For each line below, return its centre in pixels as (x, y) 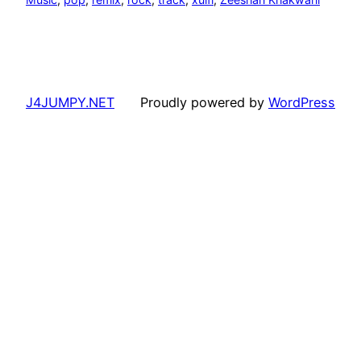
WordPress (302, 102)
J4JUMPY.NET (70, 102)
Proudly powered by (204, 102)
